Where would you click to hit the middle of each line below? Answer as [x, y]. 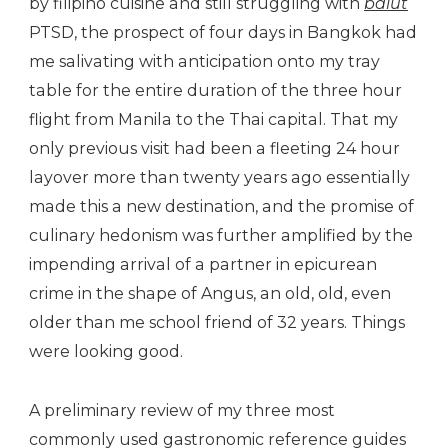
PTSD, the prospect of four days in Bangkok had [223, 33]
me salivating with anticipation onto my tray [204, 62]
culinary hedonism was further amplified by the [221, 236]
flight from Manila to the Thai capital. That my [213, 120]
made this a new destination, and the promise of [221, 207]
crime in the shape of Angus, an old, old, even [210, 294]
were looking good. [106, 352]
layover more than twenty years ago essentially [219, 178]
